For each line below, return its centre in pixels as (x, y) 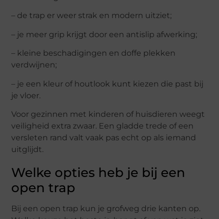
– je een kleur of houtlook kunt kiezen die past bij (108, 84)
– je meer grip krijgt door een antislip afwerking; (104, 34)
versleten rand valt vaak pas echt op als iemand (104, 138)
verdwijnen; (34, 65)
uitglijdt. (28, 150)
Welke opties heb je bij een (99, 173)
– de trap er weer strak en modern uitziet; (92, 16)
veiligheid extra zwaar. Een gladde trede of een (103, 126)
